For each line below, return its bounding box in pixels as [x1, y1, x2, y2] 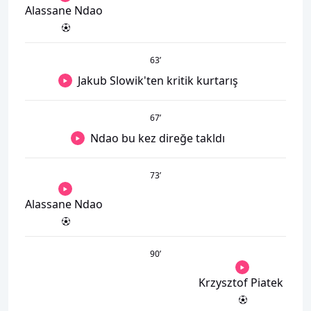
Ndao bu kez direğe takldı [90, 131, 225, 146]
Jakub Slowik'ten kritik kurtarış [77, 73, 238, 88]
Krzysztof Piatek [199, 275, 283, 290]
